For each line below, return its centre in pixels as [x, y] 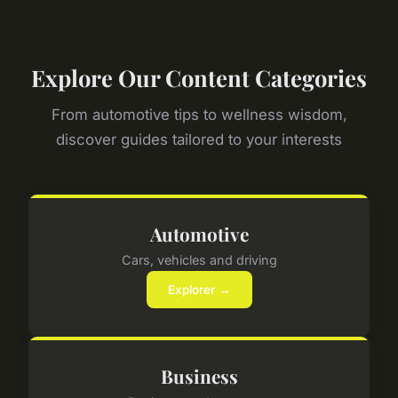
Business [199, 376]
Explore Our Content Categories [199, 78]
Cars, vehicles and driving [199, 259]
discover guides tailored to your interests [199, 140]
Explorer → [199, 289]
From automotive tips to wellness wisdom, [199, 115]
